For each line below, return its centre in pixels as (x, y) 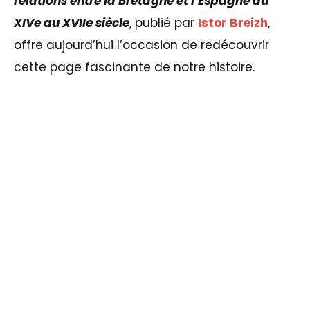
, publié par (164, 22)
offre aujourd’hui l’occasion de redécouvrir (142, 45)
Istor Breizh (233, 22)
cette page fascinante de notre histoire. (134, 67)
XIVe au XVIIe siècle (72, 22)
